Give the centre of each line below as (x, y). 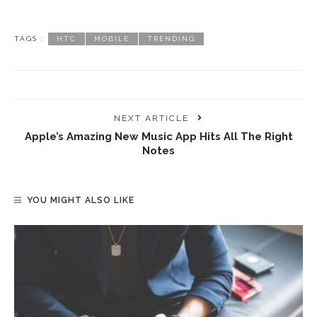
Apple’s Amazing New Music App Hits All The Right (158, 136)
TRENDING (171, 38)
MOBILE (112, 38)
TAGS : (29, 38)
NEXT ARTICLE (151, 118)
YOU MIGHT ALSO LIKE (81, 200)
